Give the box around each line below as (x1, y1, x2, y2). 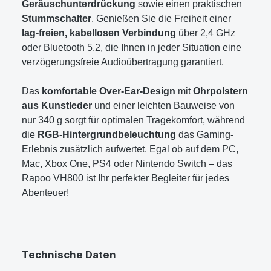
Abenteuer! (22, 187, 69, 198)
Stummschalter (22, 13, 91, 24)
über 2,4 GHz (176, 27, 235, 38)
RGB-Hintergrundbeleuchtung (38, 129, 176, 140)
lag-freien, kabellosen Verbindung (22, 27, 176, 38)
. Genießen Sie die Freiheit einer (91, 13, 231, 24)
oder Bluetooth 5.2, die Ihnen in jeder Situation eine (22, 42, 241, 53)
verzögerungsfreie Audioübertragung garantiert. (22, 56, 224, 67)
